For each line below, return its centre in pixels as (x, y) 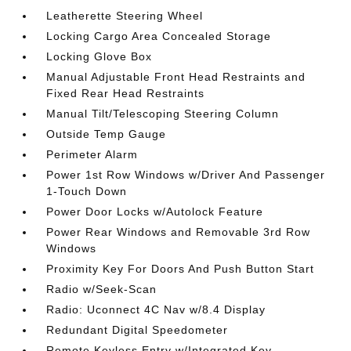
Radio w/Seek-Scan (102, 289)
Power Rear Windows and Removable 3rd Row (179, 232)
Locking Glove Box (100, 56)
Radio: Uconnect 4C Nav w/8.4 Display (156, 309)
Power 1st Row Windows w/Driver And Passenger (186, 174)
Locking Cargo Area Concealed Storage (159, 36)
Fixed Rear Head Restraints (126, 93)
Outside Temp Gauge (107, 134)
